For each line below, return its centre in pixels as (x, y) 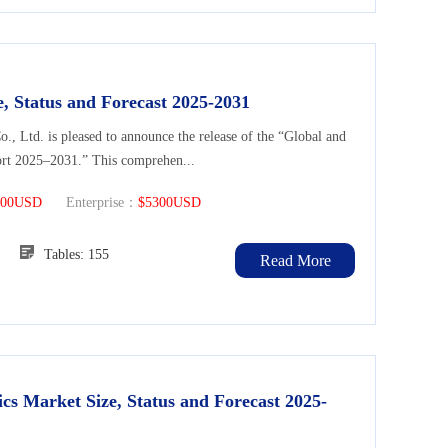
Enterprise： (90, 203)
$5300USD (169, 203)
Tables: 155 (76, 255)
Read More (295, 261)
